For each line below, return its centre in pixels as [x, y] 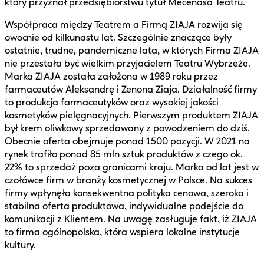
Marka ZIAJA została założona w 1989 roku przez [111, 76]
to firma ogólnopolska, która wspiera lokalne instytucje [122, 232]
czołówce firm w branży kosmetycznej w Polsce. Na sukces [128, 180]
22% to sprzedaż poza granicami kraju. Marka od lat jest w [132, 167]
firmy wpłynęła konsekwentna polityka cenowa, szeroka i [127, 193]
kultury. [20, 245]
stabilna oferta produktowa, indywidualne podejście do [124, 206]
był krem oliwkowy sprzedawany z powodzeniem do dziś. [127, 128]
